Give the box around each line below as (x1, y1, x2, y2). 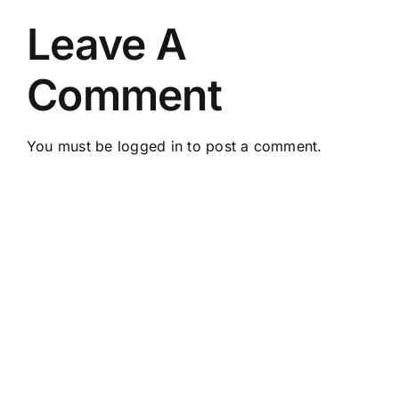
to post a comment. (183, 137, 322, 156)
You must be (27, 137, 118, 156)
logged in (117, 137, 183, 156)
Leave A (27, 18, 186, 71)
